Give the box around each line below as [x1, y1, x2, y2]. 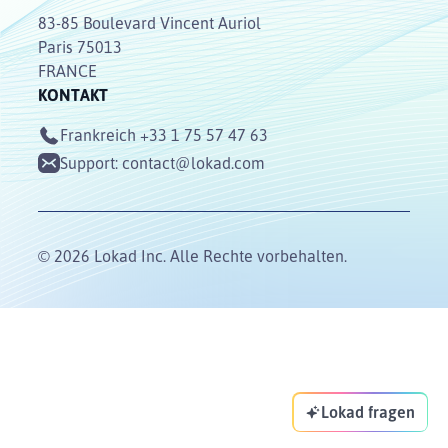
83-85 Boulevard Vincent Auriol [38, 12, 261, 33]
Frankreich [60, 124, 136, 145]
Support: [60, 152, 122, 173]
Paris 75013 [38, 36, 122, 57]
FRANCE [38, 60, 97, 81]
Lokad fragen [321, 402, 415, 422]
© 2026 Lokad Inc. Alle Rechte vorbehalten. [38, 245, 347, 266]
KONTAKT [38, 84, 108, 105]
